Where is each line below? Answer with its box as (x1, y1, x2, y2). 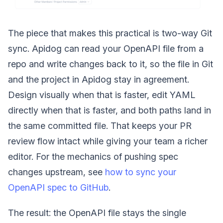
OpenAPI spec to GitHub (8, 182, 109, 193)
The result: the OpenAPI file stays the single (8, 207, 186, 218)
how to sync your (105, 166, 176, 177)
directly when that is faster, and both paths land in (8, 105, 211, 115)
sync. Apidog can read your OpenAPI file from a (8, 43, 204, 54)
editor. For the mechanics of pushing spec (8, 151, 178, 162)
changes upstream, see (8, 166, 105, 177)
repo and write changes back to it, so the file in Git (8, 58, 213, 69)
